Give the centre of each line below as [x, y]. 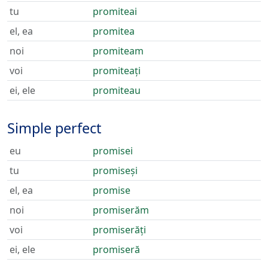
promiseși [115, 170]
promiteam [118, 51]
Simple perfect [54, 128]
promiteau [117, 90]
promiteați [117, 71]
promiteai [115, 11]
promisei [113, 151]
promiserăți [119, 230]
